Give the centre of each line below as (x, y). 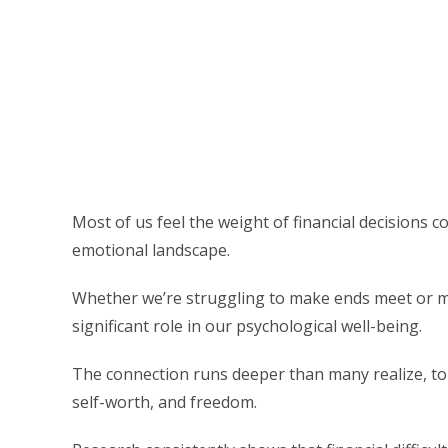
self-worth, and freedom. (164, 402)
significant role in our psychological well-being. (247, 326)
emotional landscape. (151, 250)
